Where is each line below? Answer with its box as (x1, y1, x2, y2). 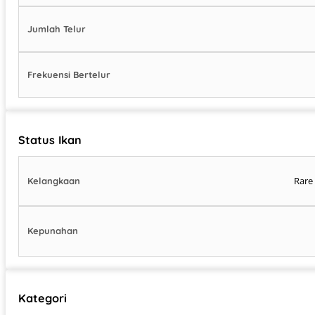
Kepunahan (27, 225, 79, 237)
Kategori (18, 291, 67, 306)
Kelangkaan (27, 175, 81, 187)
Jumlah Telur (27, 23, 86, 35)
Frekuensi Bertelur (27, 68, 111, 80)
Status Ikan (18, 132, 82, 147)
